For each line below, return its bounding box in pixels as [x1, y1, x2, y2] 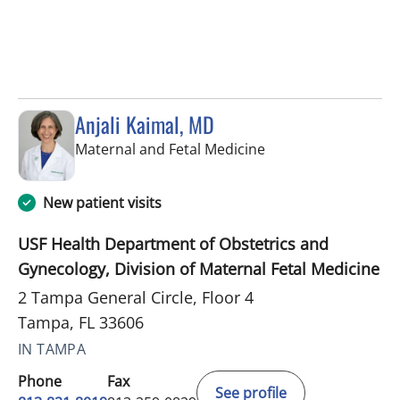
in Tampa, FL [264, 137, 348, 158]
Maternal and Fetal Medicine [75, 138, 265, 159]
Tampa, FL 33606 [18, 311, 144, 333]
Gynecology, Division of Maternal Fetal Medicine [18, 257, 379, 279]
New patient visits [43, 192, 162, 212]
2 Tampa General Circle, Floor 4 [18, 286, 254, 308]
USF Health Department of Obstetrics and [18, 232, 329, 254]
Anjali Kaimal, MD [75, 107, 214, 140]
